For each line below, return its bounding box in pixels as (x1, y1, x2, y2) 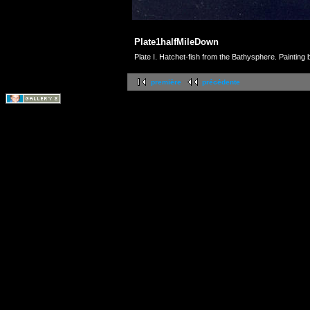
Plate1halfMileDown (134, 37, 219, 48)
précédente (202, 78, 240, 86)
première (151, 78, 181, 86)
